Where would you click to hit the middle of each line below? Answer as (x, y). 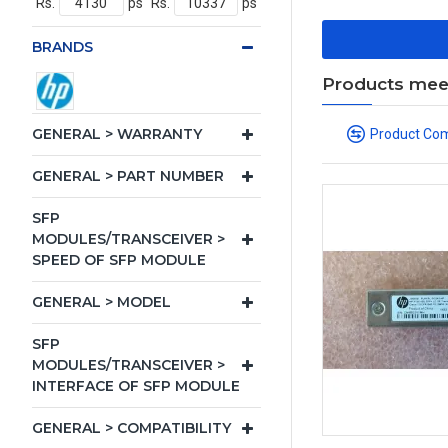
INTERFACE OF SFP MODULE (136, 386)
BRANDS (62, 47)
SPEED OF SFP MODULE (119, 260)
